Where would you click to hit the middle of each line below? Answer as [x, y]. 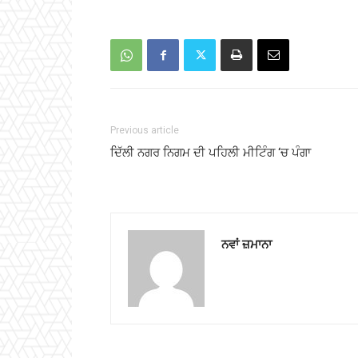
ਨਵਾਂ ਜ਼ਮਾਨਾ [247, 244]
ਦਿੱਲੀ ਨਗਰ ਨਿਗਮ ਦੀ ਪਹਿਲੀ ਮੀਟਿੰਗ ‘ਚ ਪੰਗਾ [211, 153]
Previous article [145, 131]
